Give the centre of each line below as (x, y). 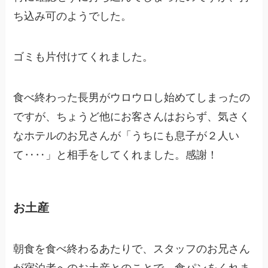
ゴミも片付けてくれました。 (83, 57)
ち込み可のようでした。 (73, 16)
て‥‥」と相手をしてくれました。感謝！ (116, 155)
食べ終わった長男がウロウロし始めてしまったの (132, 97)
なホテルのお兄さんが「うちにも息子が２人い (127, 135)
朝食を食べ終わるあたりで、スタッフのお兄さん (132, 249)
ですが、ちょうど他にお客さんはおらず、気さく (132, 116)
